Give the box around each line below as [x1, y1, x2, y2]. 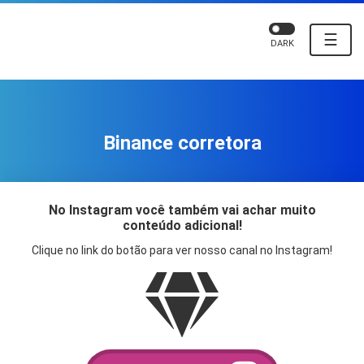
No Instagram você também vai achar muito [48, 202, 316, 219]
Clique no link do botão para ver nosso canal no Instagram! [32, 244, 332, 258]
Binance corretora [102, 132, 262, 155]
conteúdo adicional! [122, 218, 242, 234]
